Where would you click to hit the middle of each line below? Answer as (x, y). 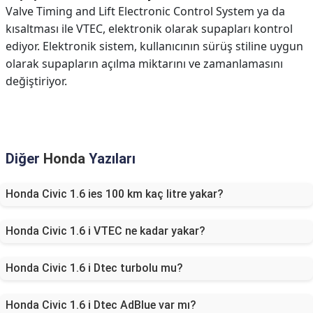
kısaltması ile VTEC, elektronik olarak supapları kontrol (149, 29)
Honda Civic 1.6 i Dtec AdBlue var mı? (101, 305)
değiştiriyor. (36, 81)
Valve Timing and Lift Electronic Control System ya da (145, 11)
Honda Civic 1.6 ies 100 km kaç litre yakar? (115, 194)
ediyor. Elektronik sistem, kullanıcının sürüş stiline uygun (154, 46)
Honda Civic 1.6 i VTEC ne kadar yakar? (105, 231)
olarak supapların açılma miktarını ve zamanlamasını (144, 64)
